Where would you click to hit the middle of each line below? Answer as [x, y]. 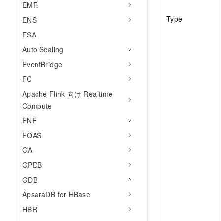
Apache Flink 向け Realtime [68, 94]
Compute [37, 106]
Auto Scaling [43, 49]
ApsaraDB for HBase [56, 194]
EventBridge [42, 64]
